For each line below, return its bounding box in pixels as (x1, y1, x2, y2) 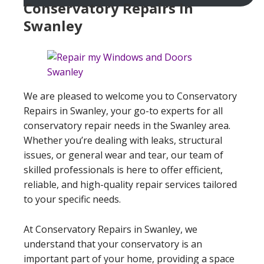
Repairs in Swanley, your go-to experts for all (24, 104, 223, 117)
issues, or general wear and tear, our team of (24, 148, 223, 161)
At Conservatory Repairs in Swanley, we (24, 222, 197, 236)
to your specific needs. (24, 192, 121, 206)
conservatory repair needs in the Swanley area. (24, 118, 230, 132)
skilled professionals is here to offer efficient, (24, 163, 223, 176)
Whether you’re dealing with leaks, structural (24, 133, 222, 147)
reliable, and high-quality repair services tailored (24, 177, 237, 191)
